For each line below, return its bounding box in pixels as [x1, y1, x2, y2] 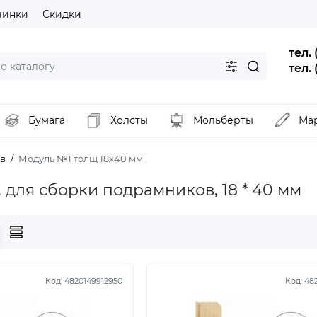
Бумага [28, 114, 65, 127]
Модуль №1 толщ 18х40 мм [18, 153, 143, 164]
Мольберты [193, 114, 253, 127]
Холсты [110, 114, 148, 127]
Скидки [42, 8, 81, 21]
